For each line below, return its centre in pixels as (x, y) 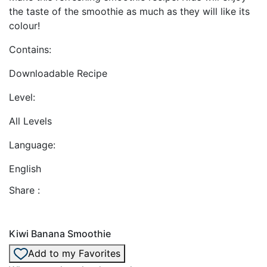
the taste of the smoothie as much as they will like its (129, 11)
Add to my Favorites (74, 253)
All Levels (30, 121)
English (25, 168)
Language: (32, 145)
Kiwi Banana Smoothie (60, 233)
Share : (24, 190)
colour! (24, 25)
